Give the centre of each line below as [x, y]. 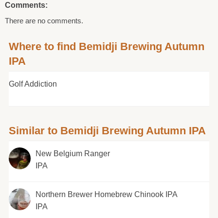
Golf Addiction [33, 84]
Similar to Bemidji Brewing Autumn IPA [107, 130]
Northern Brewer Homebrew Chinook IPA [106, 194]
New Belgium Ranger [73, 153]
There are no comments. [44, 20]
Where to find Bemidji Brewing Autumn [106, 46]
